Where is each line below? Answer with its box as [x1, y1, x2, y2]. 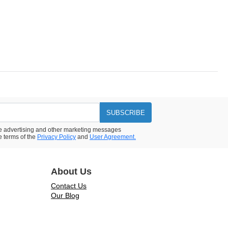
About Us [51, 166, 92, 177]
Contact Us [51, 182, 87, 190]
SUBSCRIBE [106, 108, 145, 117]
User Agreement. [90, 133, 136, 141]
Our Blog [51, 191, 79, 200]
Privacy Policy [37, 133, 76, 141]
